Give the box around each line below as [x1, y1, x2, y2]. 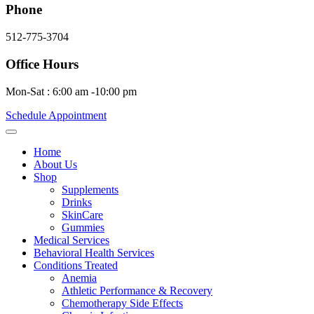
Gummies [62, 221, 104, 233]
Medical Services [34, 233, 109, 246]
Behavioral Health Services [34, 246, 154, 259]
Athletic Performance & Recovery [62, 284, 212, 296]
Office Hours [6, 56, 78, 71]
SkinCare [62, 208, 103, 221]
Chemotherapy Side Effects [62, 296, 183, 309]
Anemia [62, 271, 97, 284]
